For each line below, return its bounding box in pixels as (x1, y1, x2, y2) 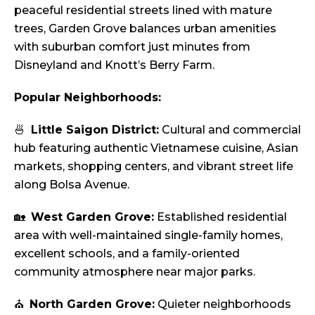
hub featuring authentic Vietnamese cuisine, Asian (14, 141, 298, 155)
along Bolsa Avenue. (14, 178, 129, 192)
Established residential (154, 210, 287, 224)
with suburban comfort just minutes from (14, 40, 250, 54)
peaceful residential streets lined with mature (14, 4, 272, 18)
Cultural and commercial (159, 123, 301, 137)
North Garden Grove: (30, 297, 155, 311)
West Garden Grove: (31, 210, 154, 224)
